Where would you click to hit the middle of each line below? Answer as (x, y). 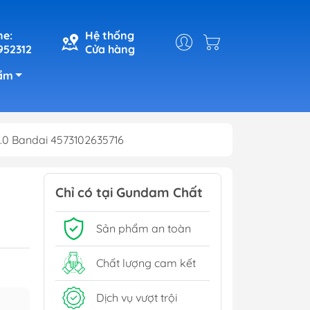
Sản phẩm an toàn (144, 229)
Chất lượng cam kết (146, 263)
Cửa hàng (110, 49)
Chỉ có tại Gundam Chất (129, 192)
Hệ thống (110, 35)
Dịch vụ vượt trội (137, 298)
